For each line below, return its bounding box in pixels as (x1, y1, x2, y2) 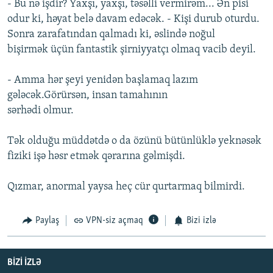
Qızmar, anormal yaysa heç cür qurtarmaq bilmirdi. (7, 181, 245, 193)
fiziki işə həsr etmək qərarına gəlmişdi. (7, 151, 185, 163)
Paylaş (35, 216, 59, 226)
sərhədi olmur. (7, 105, 74, 117)
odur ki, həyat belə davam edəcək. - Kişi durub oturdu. (7, 13, 260, 26)
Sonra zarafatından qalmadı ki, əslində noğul (7, 29, 215, 41)
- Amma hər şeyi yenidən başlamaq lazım (7, 74, 198, 87)
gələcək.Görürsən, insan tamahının (7, 90, 168, 102)
